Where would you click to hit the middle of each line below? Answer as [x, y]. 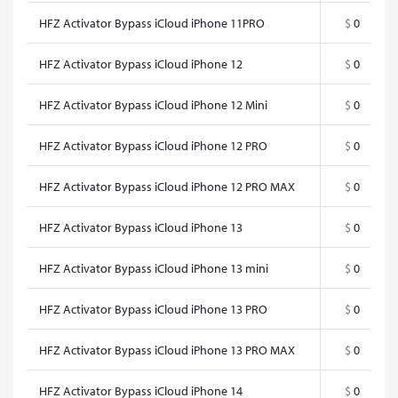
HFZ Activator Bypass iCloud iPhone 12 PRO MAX [167, 186]
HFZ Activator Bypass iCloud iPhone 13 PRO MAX [167, 350]
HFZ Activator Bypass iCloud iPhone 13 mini [154, 268]
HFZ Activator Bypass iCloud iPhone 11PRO [152, 23]
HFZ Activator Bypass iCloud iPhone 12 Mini [153, 104]
